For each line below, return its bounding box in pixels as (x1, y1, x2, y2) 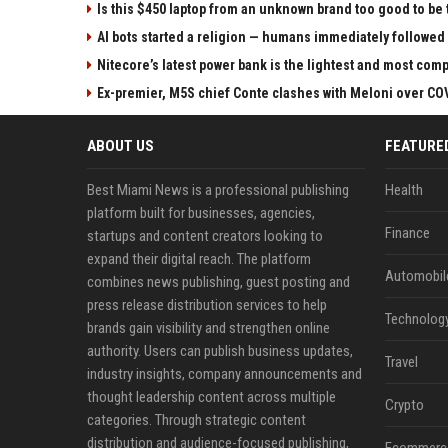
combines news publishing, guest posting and (87, 273, 350, 292)
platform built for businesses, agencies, (87, 204, 315, 223)
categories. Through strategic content (87, 411, 306, 430)
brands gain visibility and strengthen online (87, 319, 330, 338)
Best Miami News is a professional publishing (87, 181, 349, 200)
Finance (384, 224, 430, 243)
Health (384, 181, 423, 200)
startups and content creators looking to (87, 227, 323, 246)
